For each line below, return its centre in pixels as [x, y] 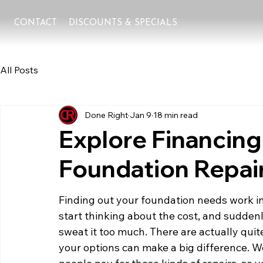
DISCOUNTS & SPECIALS [123, 23]
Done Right [106, 115]
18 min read [176, 115]
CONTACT [36, 23]
